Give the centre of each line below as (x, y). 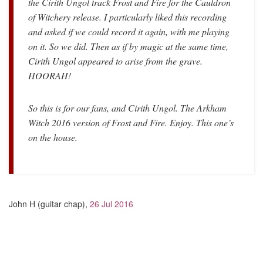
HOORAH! (50, 75)
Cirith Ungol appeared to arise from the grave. (115, 61)
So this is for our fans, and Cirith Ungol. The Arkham (127, 108)
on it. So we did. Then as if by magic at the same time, (128, 46)
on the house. (53, 137)
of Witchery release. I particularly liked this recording (127, 17)
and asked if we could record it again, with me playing (129, 31)
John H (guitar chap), (49, 204)
